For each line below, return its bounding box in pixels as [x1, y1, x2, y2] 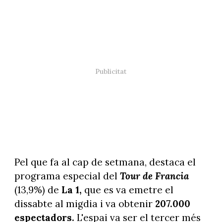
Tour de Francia [119, 169, 189, 182]
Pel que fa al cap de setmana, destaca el [14, 156, 196, 168]
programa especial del [14, 169, 120, 182]
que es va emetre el [84, 183, 173, 196]
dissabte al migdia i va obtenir [14, 197, 153, 210]
